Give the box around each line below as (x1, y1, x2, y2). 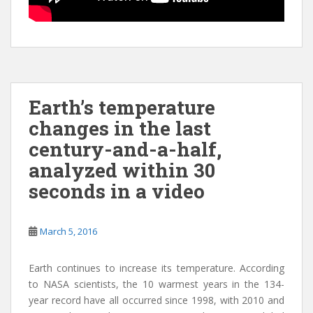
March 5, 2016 (40, 225, 97, 238)
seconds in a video (29, 178, 205, 204)
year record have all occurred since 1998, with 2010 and (29, 293, 284, 307)
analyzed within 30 (29, 157, 215, 183)
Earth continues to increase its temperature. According (29, 261, 284, 275)
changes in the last (29, 115, 211, 141)
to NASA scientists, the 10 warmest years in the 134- (29, 277, 284, 291)
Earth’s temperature (29, 94, 215, 120)
